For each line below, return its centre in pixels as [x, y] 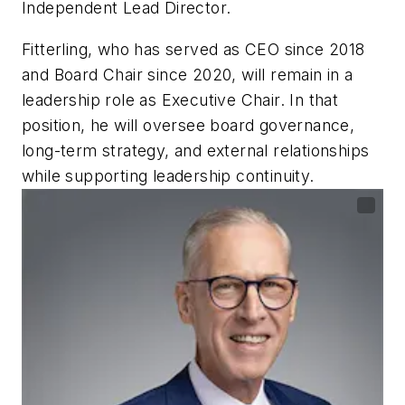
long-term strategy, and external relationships [196, 150]
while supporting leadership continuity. [168, 175]
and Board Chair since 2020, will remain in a [188, 74]
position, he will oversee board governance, [188, 125]
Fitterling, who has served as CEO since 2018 [193, 49]
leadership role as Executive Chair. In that [180, 99]
